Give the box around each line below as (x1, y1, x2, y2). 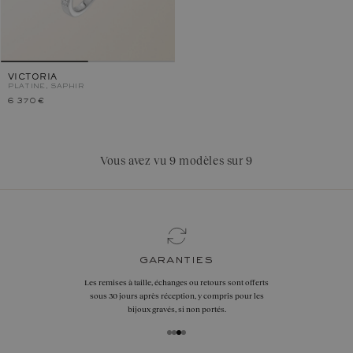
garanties (139, 255, 214, 266)
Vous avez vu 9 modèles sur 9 (100, 154, 253, 167)
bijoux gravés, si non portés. (127, 305, 226, 314)
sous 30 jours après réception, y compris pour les (89, 292, 264, 300)
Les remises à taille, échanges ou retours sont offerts (84, 278, 269, 287)
